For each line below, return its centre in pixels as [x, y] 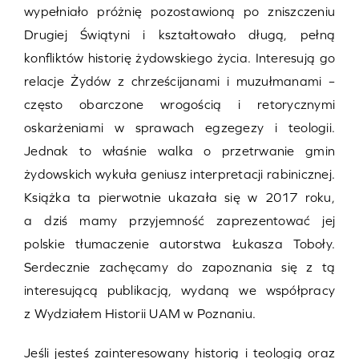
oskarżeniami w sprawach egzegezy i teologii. [179, 128]
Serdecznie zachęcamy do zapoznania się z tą [179, 267]
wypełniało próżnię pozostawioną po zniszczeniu [179, 12]
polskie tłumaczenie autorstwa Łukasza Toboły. [179, 244]
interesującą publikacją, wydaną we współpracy [179, 290]
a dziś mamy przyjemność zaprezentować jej [179, 221]
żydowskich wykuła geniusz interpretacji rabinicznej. [179, 174]
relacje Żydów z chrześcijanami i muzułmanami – [179, 81]
